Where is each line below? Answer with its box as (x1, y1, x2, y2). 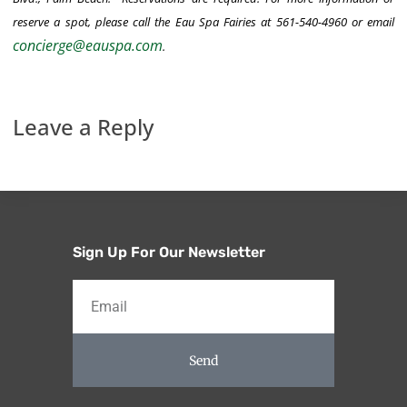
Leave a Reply (13, 112, 154, 143)
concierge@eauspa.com (13, 35, 163, 56)
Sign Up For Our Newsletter (73, 243, 265, 262)
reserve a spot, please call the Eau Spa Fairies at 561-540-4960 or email (13, 14, 394, 31)
